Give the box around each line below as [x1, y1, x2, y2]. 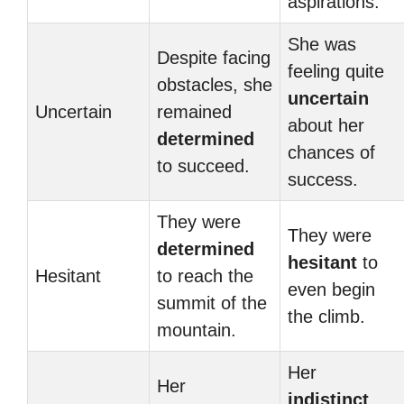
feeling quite [288, 61, 384, 81]
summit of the [157, 293, 267, 313]
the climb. [288, 307, 365, 326]
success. [288, 170, 358, 189]
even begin [288, 280, 375, 299]
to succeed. [157, 156, 250, 176]
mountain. [157, 320, 236, 340]
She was [288, 34, 356, 54]
